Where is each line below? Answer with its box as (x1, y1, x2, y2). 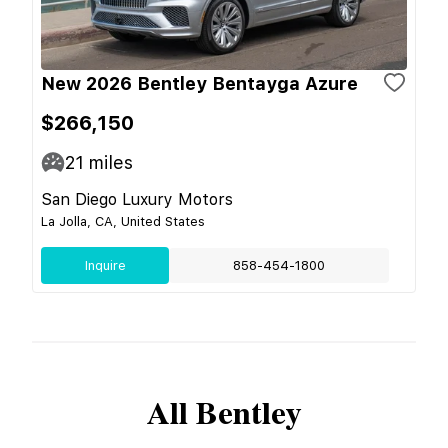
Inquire (84, 257, 126, 273)
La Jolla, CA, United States (41, 213, 205, 229)
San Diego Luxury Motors (41, 189, 233, 209)
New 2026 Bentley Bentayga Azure (41, 72, 358, 94)
